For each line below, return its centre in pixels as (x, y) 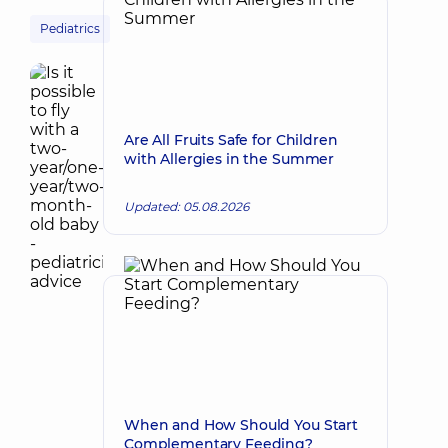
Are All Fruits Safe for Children (231, 140)
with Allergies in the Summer (229, 159)
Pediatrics (70, 28)
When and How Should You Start (241, 425)
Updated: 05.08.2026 (186, 206)
